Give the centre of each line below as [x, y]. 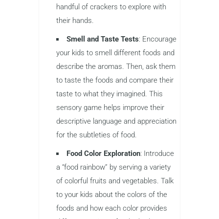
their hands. [75, 20]
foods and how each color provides [112, 208]
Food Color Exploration [103, 153]
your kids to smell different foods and [115, 53]
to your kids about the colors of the [112, 194]
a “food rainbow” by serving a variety [113, 167]
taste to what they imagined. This [109, 94]
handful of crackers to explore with [111, 7]
